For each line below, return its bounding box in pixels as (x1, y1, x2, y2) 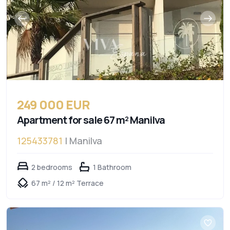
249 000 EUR (17, 96, 90, 113)
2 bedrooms (31, 162, 72, 172)
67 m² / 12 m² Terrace (31, 178, 104, 188)
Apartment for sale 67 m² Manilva (17, 113, 165, 127)
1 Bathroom (93, 162, 131, 172)
